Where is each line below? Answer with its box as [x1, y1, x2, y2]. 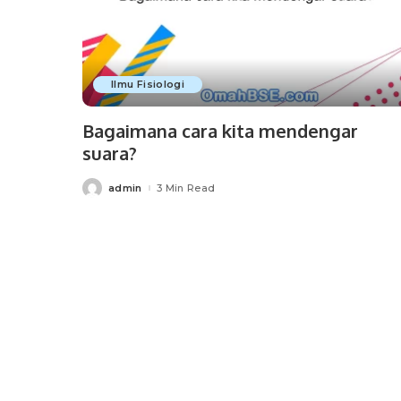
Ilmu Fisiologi [111, 77, 185, 90]
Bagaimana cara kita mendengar [82, 118, 358, 142]
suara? [82, 141, 137, 165]
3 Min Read [156, 181, 216, 194]
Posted [81, 184, 122, 198]
